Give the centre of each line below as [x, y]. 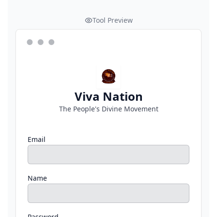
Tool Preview [112, 20]
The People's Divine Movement [108, 109]
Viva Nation [108, 96]
